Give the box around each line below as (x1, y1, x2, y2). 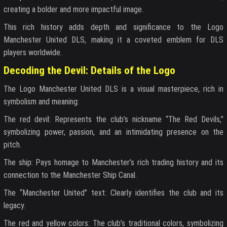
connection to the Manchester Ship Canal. (4, 170, 137, 180)
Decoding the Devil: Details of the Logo (4, 64, 175, 77)
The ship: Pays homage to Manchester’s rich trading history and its (4, 158, 223, 168)
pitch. (4, 140, 21, 150)
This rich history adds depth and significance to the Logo (4, 22, 223, 32)
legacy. (4, 201, 25, 211)
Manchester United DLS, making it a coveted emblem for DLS (4, 34, 223, 45)
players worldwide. (4, 47, 62, 57)
